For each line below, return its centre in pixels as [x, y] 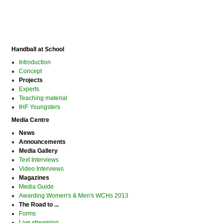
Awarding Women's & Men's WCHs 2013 [74, 196]
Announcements [42, 142]
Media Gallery [38, 151]
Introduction [35, 62]
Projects [31, 80]
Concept [30, 71]
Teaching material [43, 98]
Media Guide [36, 187]
